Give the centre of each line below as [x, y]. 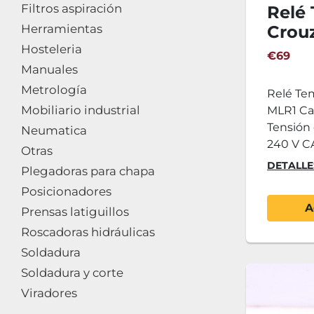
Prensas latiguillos [75, 212]
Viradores [49, 293]
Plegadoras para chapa [88, 171]
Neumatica [54, 130]
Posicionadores [66, 191]
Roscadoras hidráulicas [88, 232]
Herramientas [62, 29]
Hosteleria [52, 49]
